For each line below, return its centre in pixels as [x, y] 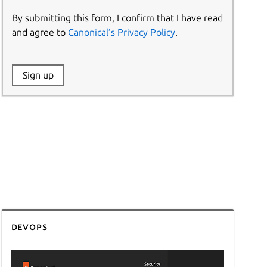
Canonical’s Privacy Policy [122, 32]
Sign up [38, 75]
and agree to [40, 32]
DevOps [29, 227]
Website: [31, 75]
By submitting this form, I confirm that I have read [118, 18]
